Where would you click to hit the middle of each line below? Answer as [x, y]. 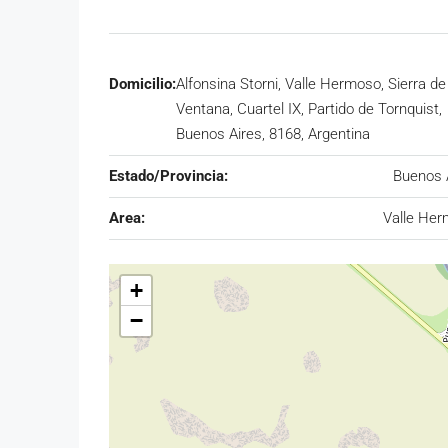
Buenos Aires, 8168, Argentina [273, 133]
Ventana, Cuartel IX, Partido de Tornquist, [309, 108]
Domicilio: [142, 83]
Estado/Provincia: [168, 175]
